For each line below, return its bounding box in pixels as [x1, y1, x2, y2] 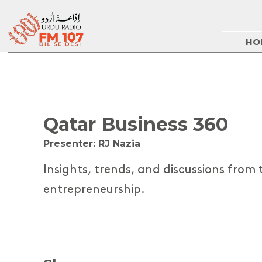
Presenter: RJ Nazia [43, 138, 141, 150]
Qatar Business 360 [43, 113, 229, 136]
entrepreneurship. [43, 184, 146, 195]
